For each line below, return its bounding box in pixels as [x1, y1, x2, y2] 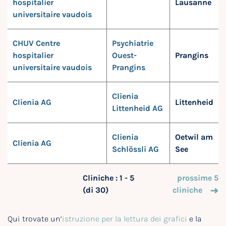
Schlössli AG [112, 144, 159, 154]
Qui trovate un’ [8, 214, 62, 224]
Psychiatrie [112, 38, 153, 48]
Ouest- [112, 50, 137, 60]
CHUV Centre [13, 38, 60, 48]
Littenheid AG [112, 103, 163, 113]
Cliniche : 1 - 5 [83, 173, 135, 183]
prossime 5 [177, 173, 218, 183]
